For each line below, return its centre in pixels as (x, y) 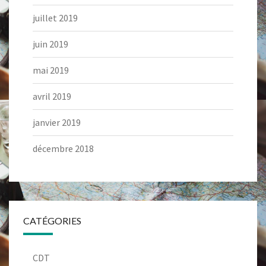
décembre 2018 (63, 149)
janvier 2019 (57, 123)
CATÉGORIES (52, 221)
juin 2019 (50, 44)
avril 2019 (52, 96)
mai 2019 (51, 70)
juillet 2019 (55, 18)
